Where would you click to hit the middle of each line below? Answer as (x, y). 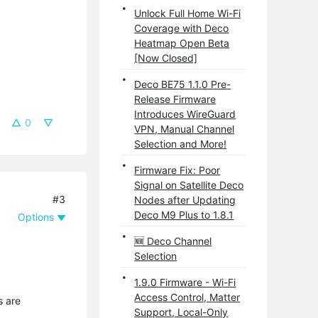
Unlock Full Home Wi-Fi (188, 13)
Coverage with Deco (182, 28)
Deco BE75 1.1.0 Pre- (183, 84)
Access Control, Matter (187, 297)
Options (36, 216)
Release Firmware (175, 99)
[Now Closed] (166, 57)
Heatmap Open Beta (182, 43)
